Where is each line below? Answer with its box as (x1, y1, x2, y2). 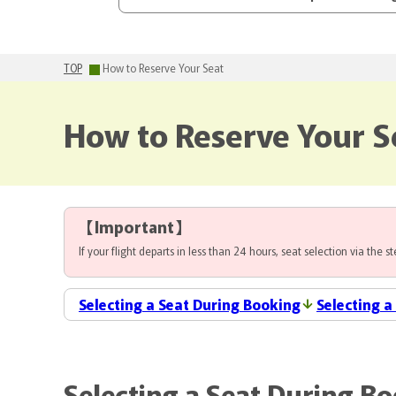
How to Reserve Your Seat (103, 59, 224, 75)
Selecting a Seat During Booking (79, 293, 301, 315)
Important (95, 214, 174, 238)
